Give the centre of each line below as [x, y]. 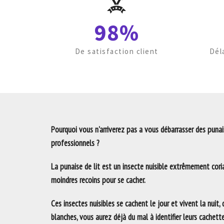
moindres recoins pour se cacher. [98, 180]
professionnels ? [75, 143]
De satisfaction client [116, 51]
